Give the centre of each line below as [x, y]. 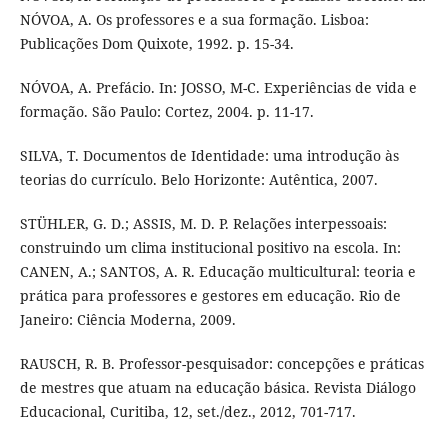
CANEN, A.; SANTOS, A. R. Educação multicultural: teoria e [217, 272]
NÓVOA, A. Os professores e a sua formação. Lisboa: [194, 19]
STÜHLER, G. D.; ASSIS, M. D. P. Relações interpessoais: [203, 224]
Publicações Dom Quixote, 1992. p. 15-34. [156, 43]
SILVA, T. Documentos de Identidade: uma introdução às [209, 155]
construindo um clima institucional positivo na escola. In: [210, 248]
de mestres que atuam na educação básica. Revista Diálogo [217, 388]
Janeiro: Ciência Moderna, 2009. [127, 320]
